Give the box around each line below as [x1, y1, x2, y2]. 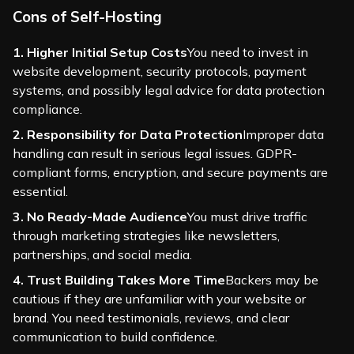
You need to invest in [187, 43, 308, 60]
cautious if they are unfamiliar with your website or [13, 290, 306, 307]
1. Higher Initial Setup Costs [13, 43, 187, 60]
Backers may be [225, 271, 318, 288]
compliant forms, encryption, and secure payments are [13, 164, 328, 180]
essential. [13, 183, 68, 199]
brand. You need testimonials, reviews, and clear [13, 309, 289, 326]
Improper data [243, 126, 324, 142]
